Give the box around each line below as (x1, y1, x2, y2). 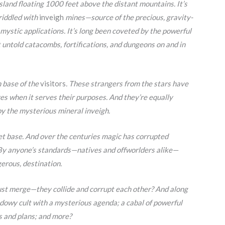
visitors (40, 78, 66, 88)
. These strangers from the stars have (66, 78, 188, 88)
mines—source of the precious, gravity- (64, 12, 193, 22)
